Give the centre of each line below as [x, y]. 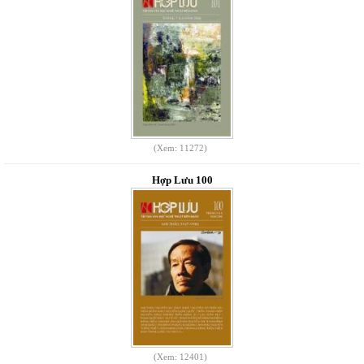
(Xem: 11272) [180, 148]
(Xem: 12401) [180, 357]
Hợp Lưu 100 [182, 180]
